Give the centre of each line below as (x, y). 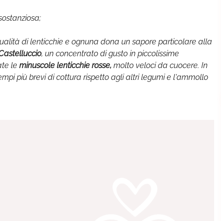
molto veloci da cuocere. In (160, 65)
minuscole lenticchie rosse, (64, 65)
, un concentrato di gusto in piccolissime (110, 54)
